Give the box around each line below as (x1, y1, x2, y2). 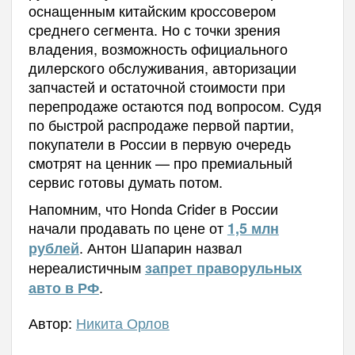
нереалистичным (28, 256, 145, 277)
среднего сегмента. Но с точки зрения (28, 18, 281, 40)
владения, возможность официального (28, 37, 288, 59)
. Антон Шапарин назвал (78, 236, 242, 258)
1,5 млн (227, 217, 279, 239)
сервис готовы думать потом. (28, 170, 223, 192)
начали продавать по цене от (28, 216, 227, 238)
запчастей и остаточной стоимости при (28, 75, 285, 97)
